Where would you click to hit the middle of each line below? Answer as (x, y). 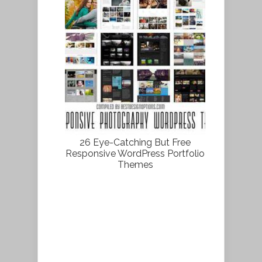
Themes (135, 164)
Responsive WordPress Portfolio (135, 153)
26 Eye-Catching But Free (135, 142)
